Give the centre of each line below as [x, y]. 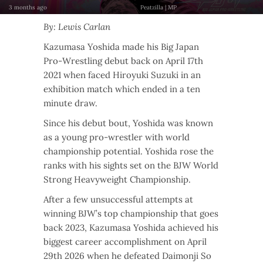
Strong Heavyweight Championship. [117, 180]
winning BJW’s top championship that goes [131, 214]
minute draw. [70, 103]
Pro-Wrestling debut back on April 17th [123, 61]
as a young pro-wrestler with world [117, 137]
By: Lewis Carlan [77, 27]
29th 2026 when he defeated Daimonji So [127, 256]
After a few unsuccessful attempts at [118, 200]
